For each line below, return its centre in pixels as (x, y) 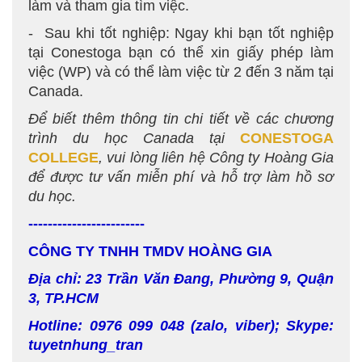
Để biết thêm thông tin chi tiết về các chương (181, 119)
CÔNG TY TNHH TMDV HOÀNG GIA (150, 251)
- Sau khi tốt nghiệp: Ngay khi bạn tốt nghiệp (181, 33)
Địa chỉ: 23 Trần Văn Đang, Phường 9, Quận (181, 279)
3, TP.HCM (63, 298)
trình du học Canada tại (134, 138)
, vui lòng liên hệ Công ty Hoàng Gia (216, 158)
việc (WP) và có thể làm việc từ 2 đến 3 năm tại (181, 72)
